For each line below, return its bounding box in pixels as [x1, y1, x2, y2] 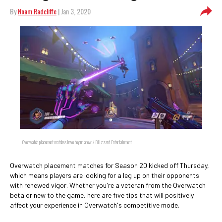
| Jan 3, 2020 [56, 6, 91, 16]
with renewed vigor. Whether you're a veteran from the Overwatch [10, 181, 206, 189]
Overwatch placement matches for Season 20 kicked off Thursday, [10, 161, 209, 169]
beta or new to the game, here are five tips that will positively [10, 191, 194, 199]
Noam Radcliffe [18, 6, 56, 16]
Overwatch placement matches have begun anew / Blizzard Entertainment [22, 138, 132, 146]
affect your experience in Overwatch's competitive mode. [10, 201, 179, 209]
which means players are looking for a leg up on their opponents [10, 171, 199, 179]
